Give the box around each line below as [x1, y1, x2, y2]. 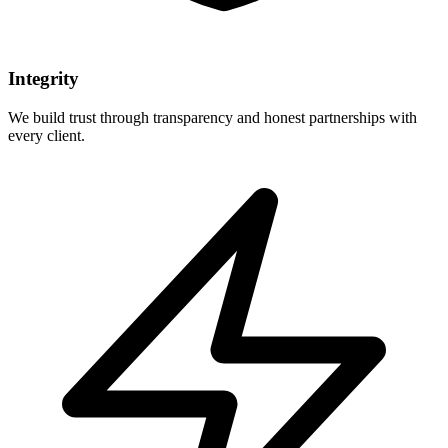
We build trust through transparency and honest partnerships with [8, 108, 417, 126]
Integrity [8, 68, 79, 90]
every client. [8, 126, 85, 144]
